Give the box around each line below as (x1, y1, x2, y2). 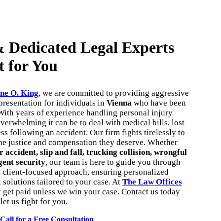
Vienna (106, 98, 132, 108)
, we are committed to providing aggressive (38, 88, 189, 98)
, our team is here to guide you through (45, 157, 181, 167)
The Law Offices (122, 177, 182, 186)
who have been (131, 98, 186, 108)
